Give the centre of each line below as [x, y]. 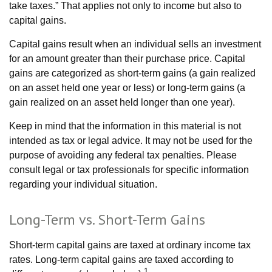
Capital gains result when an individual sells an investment [135, 44]
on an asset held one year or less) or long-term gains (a [127, 88]
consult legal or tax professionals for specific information [129, 170]
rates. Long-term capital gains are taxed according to [121, 260]
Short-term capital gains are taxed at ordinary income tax [130, 245]
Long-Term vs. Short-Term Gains [107, 219]
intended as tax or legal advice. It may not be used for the [131, 141]
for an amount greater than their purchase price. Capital [127, 59]
